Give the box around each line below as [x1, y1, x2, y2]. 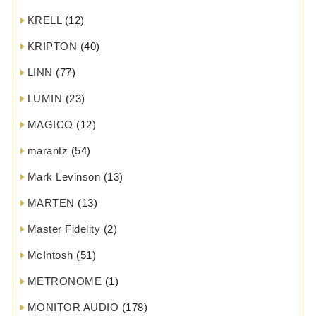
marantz [27, 145, 68, 157]
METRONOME [27, 275, 102, 288]
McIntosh [27, 249, 73, 262]
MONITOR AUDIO [27, 301, 119, 314]
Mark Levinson [27, 171, 101, 183]
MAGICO [27, 119, 73, 131]
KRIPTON [27, 40, 78, 53]
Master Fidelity [27, 223, 101, 236]
